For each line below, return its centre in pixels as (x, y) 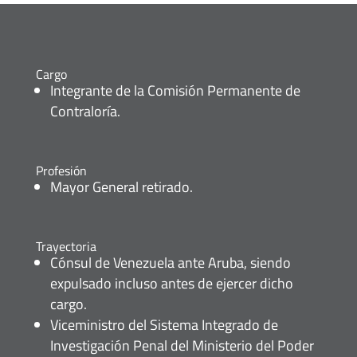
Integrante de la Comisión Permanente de (175, 91)
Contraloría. (85, 112)
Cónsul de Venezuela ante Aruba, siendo (170, 263)
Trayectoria (66, 247)
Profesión (61, 171)
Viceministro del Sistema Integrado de (164, 325)
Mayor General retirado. (121, 187)
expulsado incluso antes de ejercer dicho (171, 284)
